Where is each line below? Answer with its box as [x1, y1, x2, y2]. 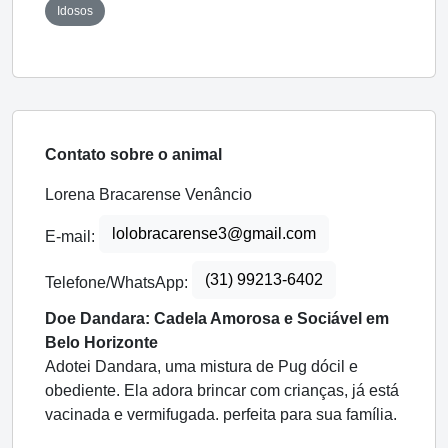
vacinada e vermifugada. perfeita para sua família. [45, 406, 397, 424]
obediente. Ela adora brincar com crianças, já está [45, 382, 399, 400]
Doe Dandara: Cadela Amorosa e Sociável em [45, 310, 389, 328]
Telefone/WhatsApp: [45, 274, 192, 292]
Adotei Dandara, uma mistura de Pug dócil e [45, 358, 358, 376]
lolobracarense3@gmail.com [112, 225, 316, 243]
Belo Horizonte [45, 334, 158, 352]
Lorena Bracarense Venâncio [45, 186, 252, 204]
